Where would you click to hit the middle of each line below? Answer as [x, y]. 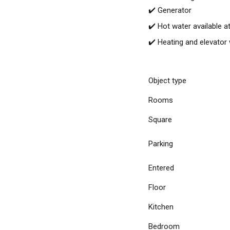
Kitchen [161, 207]
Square [160, 120]
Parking [161, 144]
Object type [167, 81]
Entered [161, 168]
